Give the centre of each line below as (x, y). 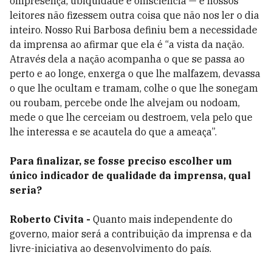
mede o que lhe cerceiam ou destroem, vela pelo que (131, 117)
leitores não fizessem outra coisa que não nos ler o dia (134, 15)
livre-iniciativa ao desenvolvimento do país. (110, 248)
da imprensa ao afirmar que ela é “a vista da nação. (127, 44)
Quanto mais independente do (163, 219)
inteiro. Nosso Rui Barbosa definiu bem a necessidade (134, 30)
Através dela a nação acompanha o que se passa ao (127, 59)
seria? (26, 190)
